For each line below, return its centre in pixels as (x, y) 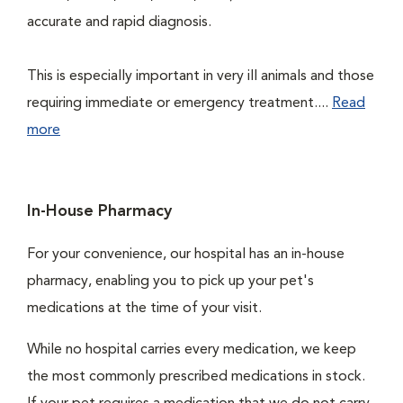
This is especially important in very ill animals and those (201, 76)
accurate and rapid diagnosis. (119, 22)
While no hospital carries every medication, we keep (192, 350)
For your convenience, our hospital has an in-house (186, 255)
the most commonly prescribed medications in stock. (196, 377)
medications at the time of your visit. (144, 309)
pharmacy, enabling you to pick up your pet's (170, 282)
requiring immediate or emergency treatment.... (179, 103)
